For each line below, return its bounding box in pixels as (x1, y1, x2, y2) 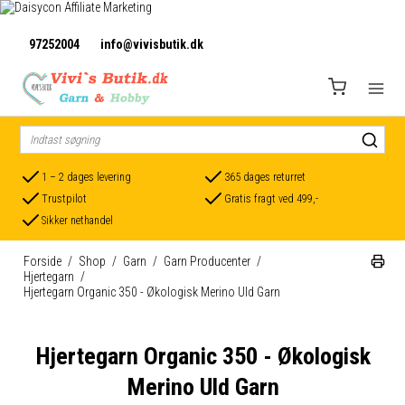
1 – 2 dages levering (42, 170, 132, 184)
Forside (23, 254, 61, 268)
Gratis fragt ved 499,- (224, 192, 318, 205)
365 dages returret (224, 170, 306, 184)
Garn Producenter (163, 254, 250, 268)
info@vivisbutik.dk (100, 37, 204, 52)
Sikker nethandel (42, 213, 114, 227)
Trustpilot (42, 192, 88, 205)
